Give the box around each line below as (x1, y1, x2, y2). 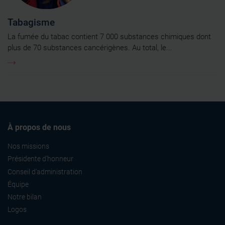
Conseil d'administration (8, 167, 82, 176)
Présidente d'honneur (8, 155, 73, 163)
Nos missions (8, 142, 49, 151)
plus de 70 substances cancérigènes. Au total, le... (8, 43, 172, 53)
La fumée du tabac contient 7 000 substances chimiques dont (8, 32, 211, 42)
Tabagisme (8, 17, 55, 29)
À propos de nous (8, 123, 71, 133)
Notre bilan (8, 192, 42, 201)
